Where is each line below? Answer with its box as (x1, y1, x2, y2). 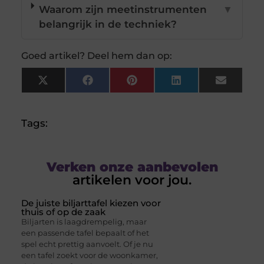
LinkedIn (180, 78, 227, 91)
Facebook (92, 78, 144, 91)
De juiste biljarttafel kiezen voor (21, 197, 161, 209)
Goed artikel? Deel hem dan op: (21, 50, 172, 62)
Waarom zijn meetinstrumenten (39, 4, 207, 16)
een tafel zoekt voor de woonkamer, (21, 250, 158, 260)
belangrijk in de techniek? (39, 18, 177, 31)
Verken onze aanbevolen (46, 159, 218, 176)
